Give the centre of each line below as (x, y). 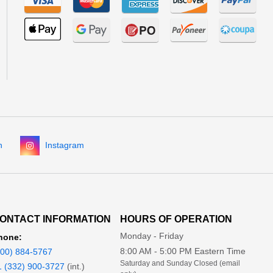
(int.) (74, 266)
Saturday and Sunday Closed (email (180, 263)
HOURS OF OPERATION (176, 219)
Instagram (65, 145)
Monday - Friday (152, 236)
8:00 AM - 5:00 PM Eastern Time (183, 251)
